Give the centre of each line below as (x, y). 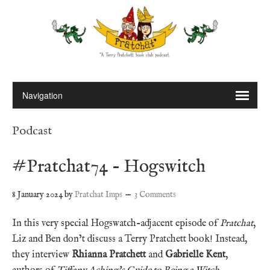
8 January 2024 (37, 194)
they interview (42, 255)
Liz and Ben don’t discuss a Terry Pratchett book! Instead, (130, 239)
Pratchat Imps (99, 194)
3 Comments (155, 194)
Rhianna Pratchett (109, 255)
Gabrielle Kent (195, 255)
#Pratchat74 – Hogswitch (109, 167)
